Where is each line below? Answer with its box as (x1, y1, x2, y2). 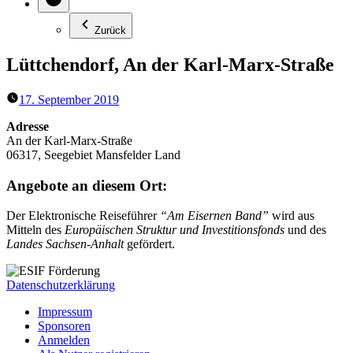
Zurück (95, 24, 126, 36)
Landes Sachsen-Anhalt (6, 237, 124, 251)
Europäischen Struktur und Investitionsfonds (65, 223, 284, 237)
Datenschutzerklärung (6, 278, 115, 292)
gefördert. (124, 237, 175, 251)
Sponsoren (38, 319, 91, 333)
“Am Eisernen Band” (160, 209, 272, 223)
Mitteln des (6, 223, 65, 237)
